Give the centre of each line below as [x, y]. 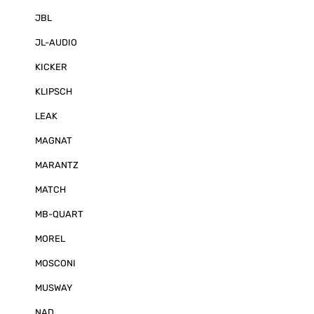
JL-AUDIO [56, 42]
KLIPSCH [54, 91]
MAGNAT [54, 141]
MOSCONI [55, 263]
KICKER [51, 67]
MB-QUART [59, 214]
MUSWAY [54, 288]
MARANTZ [57, 165]
